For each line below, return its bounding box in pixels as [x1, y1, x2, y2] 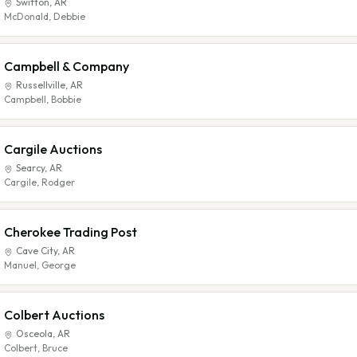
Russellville [16, 79, 65, 91]
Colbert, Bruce [4, 342, 68, 354]
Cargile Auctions [4, 141, 102, 157]
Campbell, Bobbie [4, 93, 81, 105]
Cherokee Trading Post [4, 224, 137, 240]
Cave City [16, 245, 57, 257]
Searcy [16, 162, 45, 174]
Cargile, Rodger [4, 176, 75, 188]
